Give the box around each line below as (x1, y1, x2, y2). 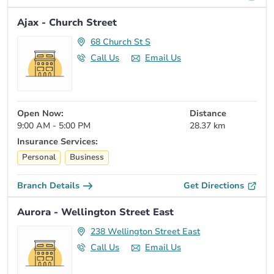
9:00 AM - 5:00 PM (17, 119, 91, 131)
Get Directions (183, 179, 244, 191)
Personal (22, 152, 56, 163)
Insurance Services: (17, 135, 98, 147)
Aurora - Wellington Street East (17, 205, 174, 219)
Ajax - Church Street (17, 15, 117, 29)
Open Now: (17, 107, 64, 119)
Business (70, 152, 104, 163)
